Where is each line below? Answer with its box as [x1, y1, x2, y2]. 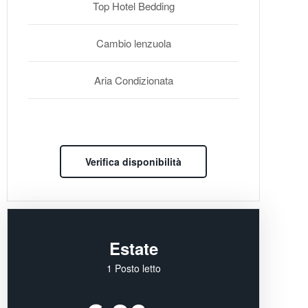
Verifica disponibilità [85, 155, 181, 169]
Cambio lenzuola [96, 36, 171, 51]
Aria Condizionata [93, 73, 173, 88]
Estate [109, 236, 158, 260]
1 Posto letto [106, 261, 161, 275]
